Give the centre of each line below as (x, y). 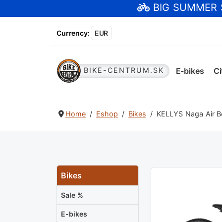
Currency (72, 33)
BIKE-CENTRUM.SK (124, 70)
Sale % (72, 195)
